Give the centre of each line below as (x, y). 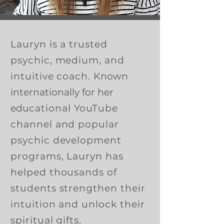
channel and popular (65, 124)
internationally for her (62, 92)
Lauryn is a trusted (59, 44)
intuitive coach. (52, 76)
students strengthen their (78, 188)
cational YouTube (74, 108)
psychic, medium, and (67, 60)
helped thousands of (64, 172)
